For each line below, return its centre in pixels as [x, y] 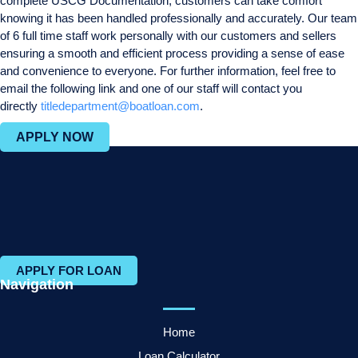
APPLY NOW [55, 137]
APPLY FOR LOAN [69, 270]
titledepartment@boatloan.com [120, 105]
